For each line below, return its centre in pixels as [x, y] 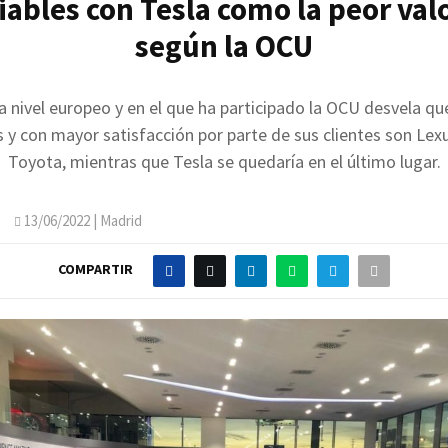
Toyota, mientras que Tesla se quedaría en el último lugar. [224, 161]
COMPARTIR [95, 269]
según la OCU [224, 45]
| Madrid [116, 220]
